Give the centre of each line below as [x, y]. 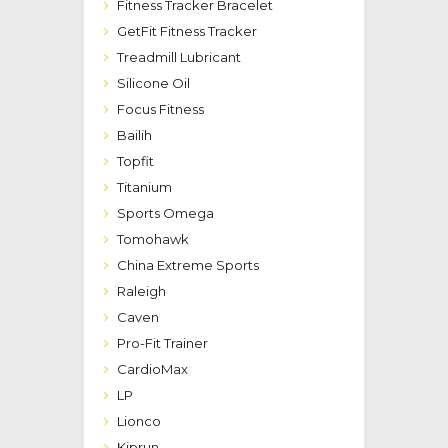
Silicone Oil [153, 82]
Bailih [134, 134]
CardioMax [152, 368]
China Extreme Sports [188, 264]
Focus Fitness [160, 108]
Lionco [139, 420]
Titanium [144, 186]
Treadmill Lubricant [179, 56]
